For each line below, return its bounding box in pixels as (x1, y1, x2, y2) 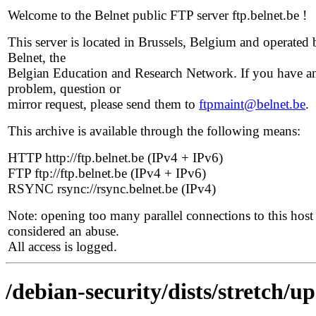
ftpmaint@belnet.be (199, 97, 305, 111)
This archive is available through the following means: (8, 123, 300, 138)
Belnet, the (8, 50, 66, 65)
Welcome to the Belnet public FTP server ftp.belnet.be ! (8, 8, 307, 23)
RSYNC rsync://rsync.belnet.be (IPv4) (8, 181, 216, 196)
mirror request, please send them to (8, 97, 199, 111)
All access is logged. (8, 239, 117, 254)
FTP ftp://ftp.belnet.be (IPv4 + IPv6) (8, 166, 206, 181)
